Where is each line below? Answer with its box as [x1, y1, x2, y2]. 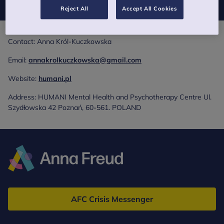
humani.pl [38, 74, 71, 83]
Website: [8, 74, 38, 83]
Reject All [60, 5, 88, 12]
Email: [8, 55, 28, 64]
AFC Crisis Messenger [71, 194, 153, 204]
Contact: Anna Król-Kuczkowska [8, 37, 111, 46]
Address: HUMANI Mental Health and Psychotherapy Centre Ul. [8, 92, 211, 101]
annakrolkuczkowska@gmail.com [28, 55, 141, 64]
